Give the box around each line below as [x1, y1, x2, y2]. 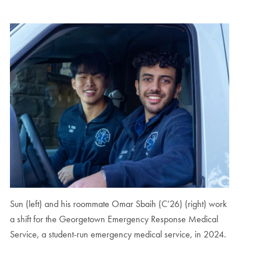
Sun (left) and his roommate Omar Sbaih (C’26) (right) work [9, 198, 227, 211]
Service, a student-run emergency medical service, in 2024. [9, 228, 226, 241]
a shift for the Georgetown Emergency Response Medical [9, 213, 218, 226]
